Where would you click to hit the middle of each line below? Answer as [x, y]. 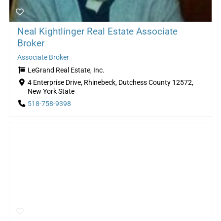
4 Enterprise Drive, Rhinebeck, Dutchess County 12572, [110, 83]
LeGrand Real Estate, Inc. [66, 71]
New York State [51, 92]
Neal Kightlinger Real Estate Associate [97, 32]
